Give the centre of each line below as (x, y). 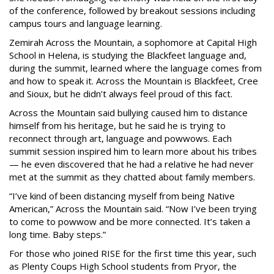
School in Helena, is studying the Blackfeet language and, (128, 55)
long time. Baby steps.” (57, 234)
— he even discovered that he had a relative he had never (131, 164)
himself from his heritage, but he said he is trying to (117, 125)
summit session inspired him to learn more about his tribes (133, 151)
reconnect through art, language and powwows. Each (120, 138)
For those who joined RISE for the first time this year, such (133, 253)
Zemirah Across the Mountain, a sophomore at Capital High (133, 42)
